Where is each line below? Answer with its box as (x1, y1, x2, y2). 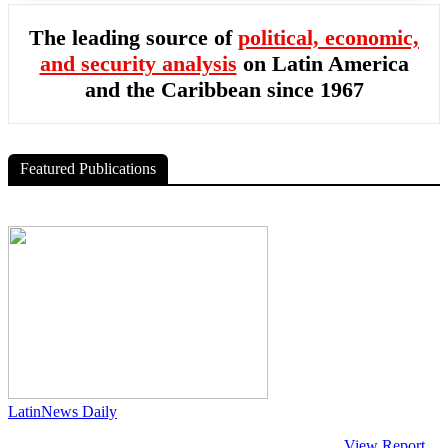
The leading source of (29, 25, 238, 50)
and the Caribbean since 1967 (84, 77, 364, 102)
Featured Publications (20, 160, 156, 177)
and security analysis (39, 51, 237, 76)
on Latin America (236, 51, 409, 76)
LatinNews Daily (8, 403, 117, 420)
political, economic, (238, 25, 419, 50)
